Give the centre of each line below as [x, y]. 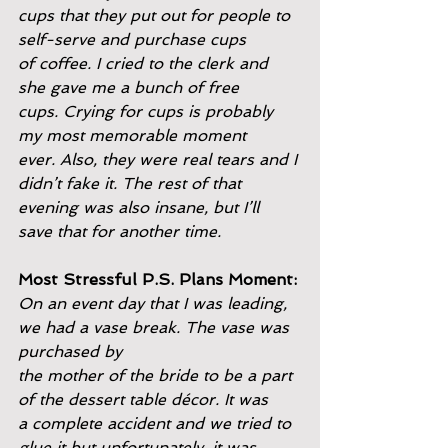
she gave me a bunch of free [128, 87]
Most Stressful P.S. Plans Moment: [157, 279]
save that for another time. [119, 231]
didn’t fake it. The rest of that [129, 183]
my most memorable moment [132, 135]
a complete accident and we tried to [157, 423]
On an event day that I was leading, [155, 303]
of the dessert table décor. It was [143, 399]
